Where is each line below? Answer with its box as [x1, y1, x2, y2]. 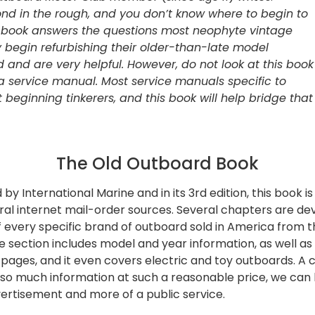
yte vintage [229, 22, 292, 39]
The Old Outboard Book [56, 151, 259, 175]
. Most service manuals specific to [96, 73, 286, 90]
